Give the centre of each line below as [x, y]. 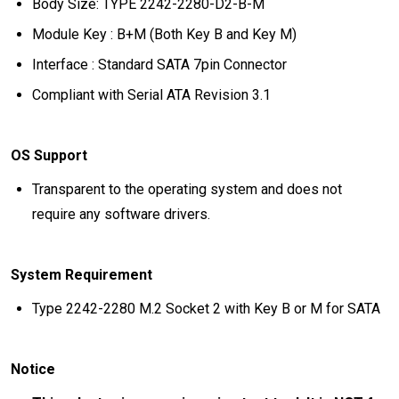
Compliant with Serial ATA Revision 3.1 [151, 95]
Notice [33, 369]
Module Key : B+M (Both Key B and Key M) [164, 34]
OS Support [49, 155]
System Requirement [81, 275]
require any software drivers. [121, 214]
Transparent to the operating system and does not [187, 189]
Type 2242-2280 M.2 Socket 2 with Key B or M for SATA [206, 309]
